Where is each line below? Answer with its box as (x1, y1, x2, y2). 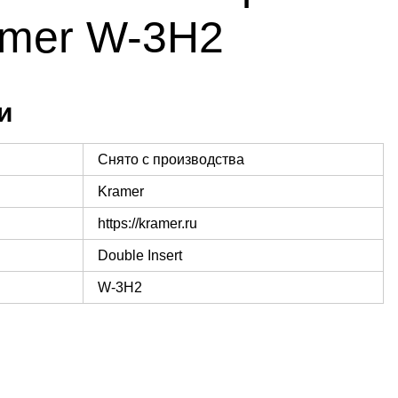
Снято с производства (98, 151, 244, 167)
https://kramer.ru (98, 215, 197, 231)
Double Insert (98, 247, 182, 263)
